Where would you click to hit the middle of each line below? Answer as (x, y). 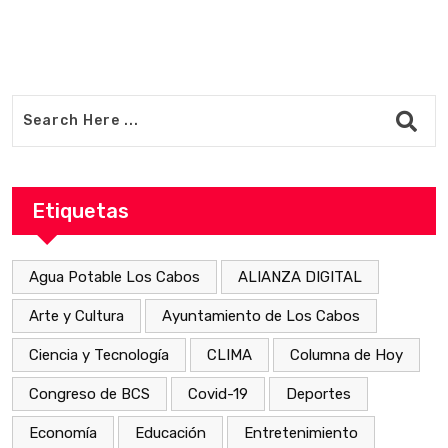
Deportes (318, 393)
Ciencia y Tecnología (99, 354)
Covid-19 (218, 393)
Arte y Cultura (76, 315)
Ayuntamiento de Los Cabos (261, 315)
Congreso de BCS (89, 393)
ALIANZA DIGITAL (300, 276)
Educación (170, 432)
